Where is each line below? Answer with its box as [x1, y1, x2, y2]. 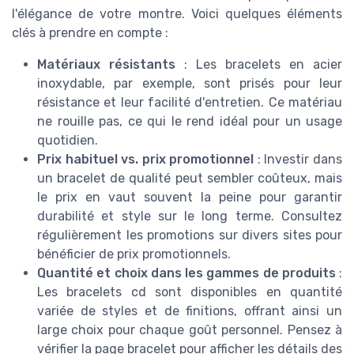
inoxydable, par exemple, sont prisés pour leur [37, 75, 342, 91]
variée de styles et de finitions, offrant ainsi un [37, 303, 342, 318]
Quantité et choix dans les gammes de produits [37, 265, 336, 281]
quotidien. [37, 132, 98, 148]
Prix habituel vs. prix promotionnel [37, 151, 254, 167]
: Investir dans [254, 151, 343, 167]
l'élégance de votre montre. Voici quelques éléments [12, 6, 342, 21]
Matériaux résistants [37, 56, 175, 72]
